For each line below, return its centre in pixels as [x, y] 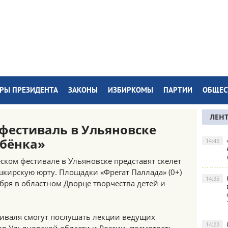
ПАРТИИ [178, 91]
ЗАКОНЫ [83, 91]
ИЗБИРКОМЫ [131, 91]
